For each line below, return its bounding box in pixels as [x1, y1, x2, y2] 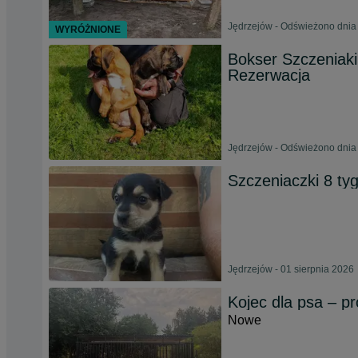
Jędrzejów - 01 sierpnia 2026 [228, 264, 354, 275]
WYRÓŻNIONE [55, 24, 121, 35]
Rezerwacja [228, 66, 310, 84]
